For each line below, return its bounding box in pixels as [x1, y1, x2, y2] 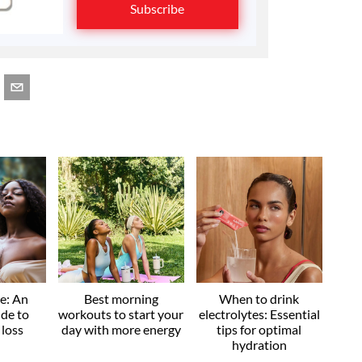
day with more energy [61, 321, 181, 337]
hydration [231, 336, 287, 352]
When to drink [219, 290, 300, 306]
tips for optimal [217, 321, 302, 337]
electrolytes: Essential [198, 305, 320, 322]
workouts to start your [58, 305, 184, 322]
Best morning [83, 290, 158, 306]
